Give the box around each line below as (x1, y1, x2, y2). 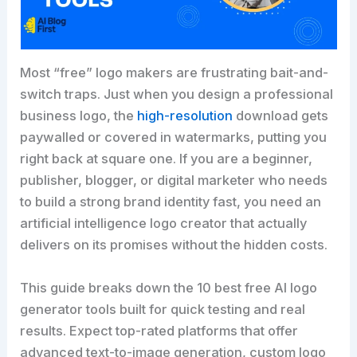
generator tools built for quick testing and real (20, 300, 306, 317)
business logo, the (20, 108, 138, 124)
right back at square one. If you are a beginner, (20, 151, 313, 167)
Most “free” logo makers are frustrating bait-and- (20, 65, 329, 81)
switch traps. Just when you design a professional (20, 86, 334, 103)
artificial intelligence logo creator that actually (20, 215, 308, 232)
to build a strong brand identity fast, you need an (20, 194, 322, 210)
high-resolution (137, 108, 233, 124)
